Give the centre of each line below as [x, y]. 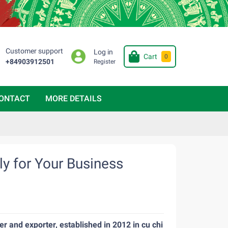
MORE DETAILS [74, 98]
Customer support [34, 51]
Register [104, 62]
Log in [103, 52]
